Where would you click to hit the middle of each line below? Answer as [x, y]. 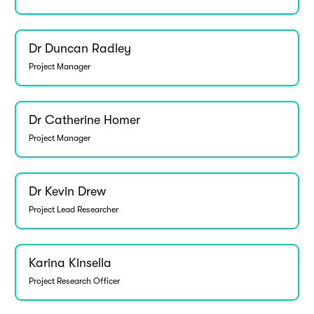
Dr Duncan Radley [80, 49]
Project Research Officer [74, 281]
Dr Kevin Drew [67, 192]
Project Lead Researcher [73, 209]
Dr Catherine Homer [84, 120]
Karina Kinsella [70, 263]
